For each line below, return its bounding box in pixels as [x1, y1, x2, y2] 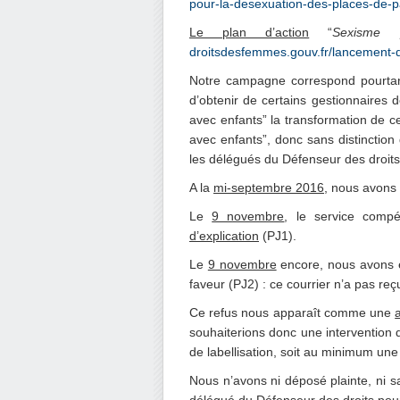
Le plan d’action [189, 25, 310, 39]
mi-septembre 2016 [213, 180, 324, 195]
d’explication [189, 229, 259, 243]
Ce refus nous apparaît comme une [189, 305, 396, 320]
